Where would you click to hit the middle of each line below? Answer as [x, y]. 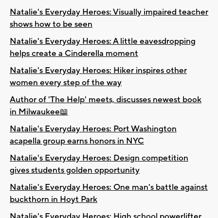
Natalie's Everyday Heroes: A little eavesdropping [103, 41]
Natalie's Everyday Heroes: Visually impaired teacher [109, 12]
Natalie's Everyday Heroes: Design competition [99, 158]
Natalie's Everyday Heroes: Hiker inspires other [98, 70]
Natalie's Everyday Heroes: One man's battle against [109, 187]
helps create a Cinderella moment [74, 53]
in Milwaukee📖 [39, 112]
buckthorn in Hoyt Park [54, 199]
